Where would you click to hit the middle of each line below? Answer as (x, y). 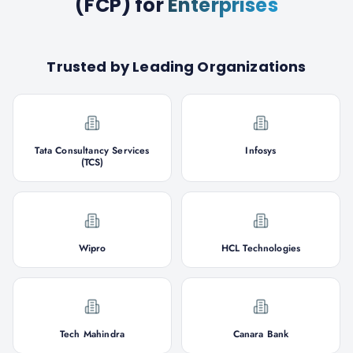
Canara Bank (261, 334)
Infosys (261, 150)
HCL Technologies (261, 248)
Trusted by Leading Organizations (176, 67)
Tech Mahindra (92, 334)
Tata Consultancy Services (92, 150)
